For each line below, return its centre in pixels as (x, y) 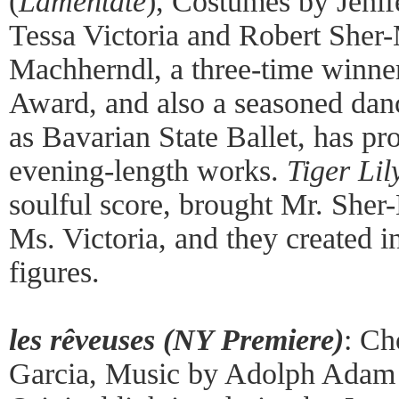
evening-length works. (148, 171)
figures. (54, 272)
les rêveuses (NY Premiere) (176, 340)
